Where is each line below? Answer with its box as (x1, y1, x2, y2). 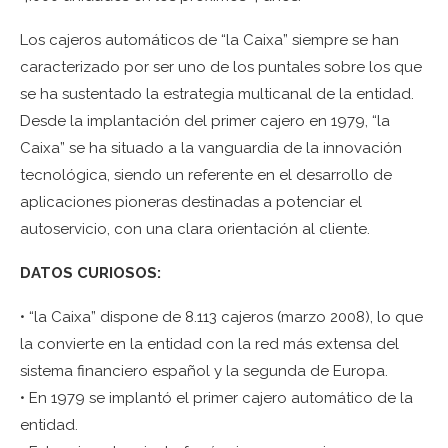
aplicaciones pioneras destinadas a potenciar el (20, 193, 362, 212)
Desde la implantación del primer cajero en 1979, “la (20, 112, 390, 131)
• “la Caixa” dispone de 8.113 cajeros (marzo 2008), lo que (20, 308, 423, 327)
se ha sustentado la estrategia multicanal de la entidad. (20, 85, 414, 104)
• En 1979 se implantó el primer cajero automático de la (20, 389, 413, 408)
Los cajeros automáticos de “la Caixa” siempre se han (20, 31, 399, 50)
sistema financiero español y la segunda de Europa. (20, 362, 388, 381)
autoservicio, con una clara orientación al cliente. (20, 220, 370, 239)
